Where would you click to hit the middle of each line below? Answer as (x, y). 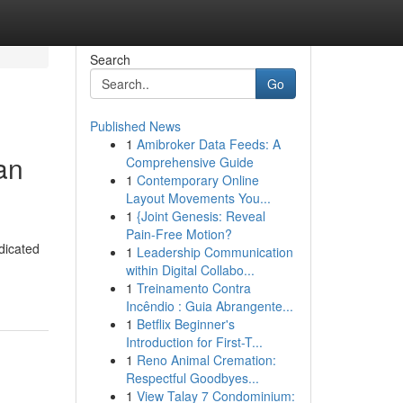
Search (110, 59)
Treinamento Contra (193, 288)
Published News (135, 126)
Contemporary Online (197, 180)
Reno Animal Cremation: (206, 360)
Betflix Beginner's (185, 324)
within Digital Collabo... (190, 270)
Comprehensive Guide (189, 162)
